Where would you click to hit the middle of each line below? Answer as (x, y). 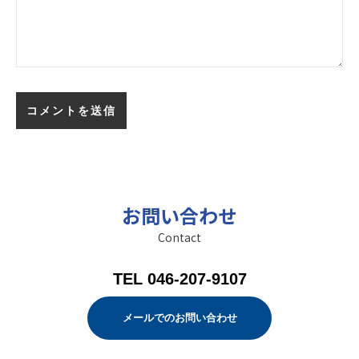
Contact (179, 237)
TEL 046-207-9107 (179, 279)
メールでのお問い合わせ (179, 318)
